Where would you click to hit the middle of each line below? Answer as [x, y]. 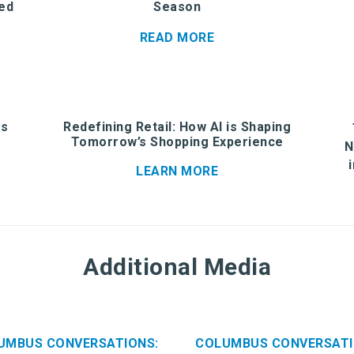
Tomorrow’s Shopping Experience [177, 141]
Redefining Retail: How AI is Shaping [177, 126]
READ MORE [177, 37]
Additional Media [177, 266]
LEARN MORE [177, 171]
